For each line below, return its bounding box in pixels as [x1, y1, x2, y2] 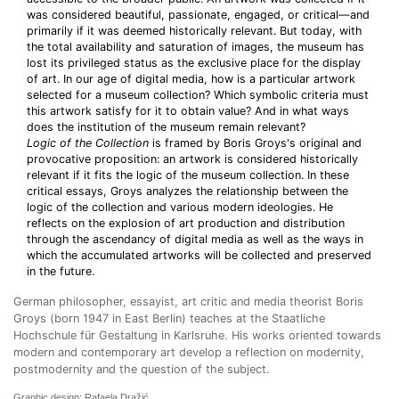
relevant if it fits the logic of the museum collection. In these [27, 168, 349, 182]
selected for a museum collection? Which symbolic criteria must [27, 88, 369, 102]
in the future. [27, 265, 94, 278]
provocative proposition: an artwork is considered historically [27, 152, 358, 166]
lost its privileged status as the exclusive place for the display [27, 56, 361, 69]
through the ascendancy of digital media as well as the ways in [27, 232, 363, 246]
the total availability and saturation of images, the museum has [27, 40, 364, 53]
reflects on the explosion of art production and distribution [27, 216, 345, 230]
